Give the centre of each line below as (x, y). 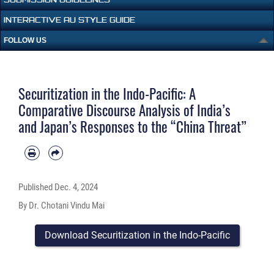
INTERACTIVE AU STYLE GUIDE (69, 20)
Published (36, 187)
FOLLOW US (25, 41)
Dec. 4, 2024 (76, 187)
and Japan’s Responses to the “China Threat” (132, 127)
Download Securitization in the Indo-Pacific (137, 235)
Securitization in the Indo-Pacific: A (107, 94)
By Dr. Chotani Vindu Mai (61, 206)
